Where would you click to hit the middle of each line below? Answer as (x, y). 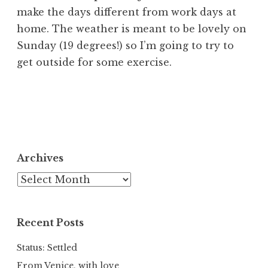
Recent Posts (50, 223)
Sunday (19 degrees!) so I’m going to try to (125, 45)
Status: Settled (47, 248)
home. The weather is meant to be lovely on (132, 28)
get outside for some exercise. (94, 62)
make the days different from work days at (127, 12)
